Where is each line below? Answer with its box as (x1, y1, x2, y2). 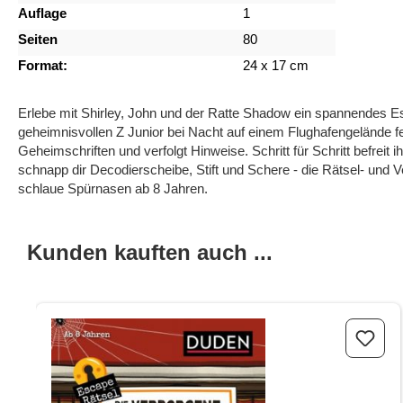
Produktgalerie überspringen (35, 282, 200, 299)
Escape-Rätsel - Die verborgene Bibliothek (50, 319, 300, 336)
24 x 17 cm (243, 58, 309, 74)
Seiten (18, 31, 58, 48)
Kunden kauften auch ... (27, 240, 273, 265)
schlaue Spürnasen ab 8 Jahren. (18, 181, 208, 197)
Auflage (18, 5, 67, 22)
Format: (18, 58, 67, 74)
